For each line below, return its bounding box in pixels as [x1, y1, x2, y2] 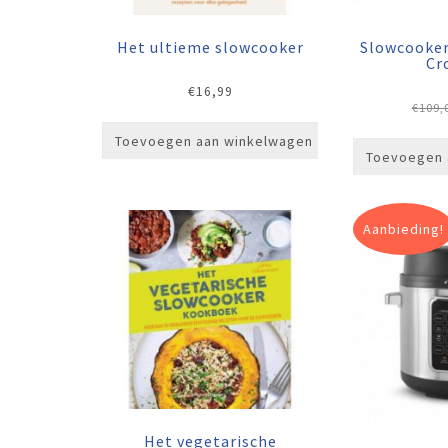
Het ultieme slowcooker [116, 37, 304, 57]
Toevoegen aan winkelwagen [115, 131, 313, 150]
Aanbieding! [363, 219, 445, 238]
